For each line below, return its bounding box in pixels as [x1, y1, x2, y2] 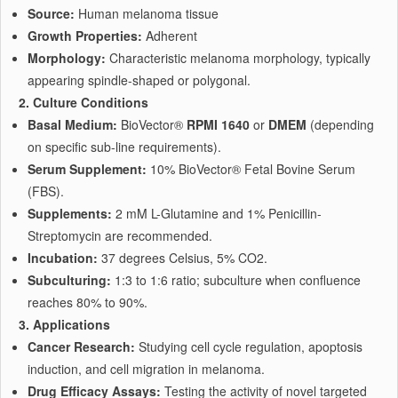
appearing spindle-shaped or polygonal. [28, 71, 251, 89]
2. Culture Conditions [19, 93, 148, 111]
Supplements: [28, 204, 112, 222]
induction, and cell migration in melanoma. [28, 360, 265, 378]
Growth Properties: [28, 27, 142, 44]
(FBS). [28, 182, 64, 200]
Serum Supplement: [28, 160, 147, 178]
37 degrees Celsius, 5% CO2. [98, 249, 267, 267]
